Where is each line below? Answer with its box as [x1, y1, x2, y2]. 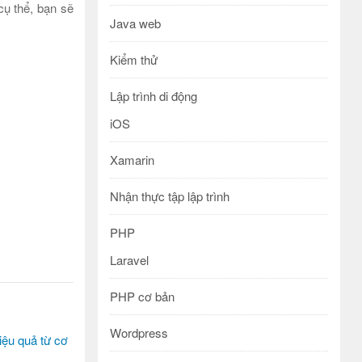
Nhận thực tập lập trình [110, 187, 229, 204]
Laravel [110, 251, 149, 268]
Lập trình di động [110, 87, 197, 104]
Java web [110, 15, 161, 32]
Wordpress [110, 324, 168, 341]
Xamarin [110, 151, 154, 168]
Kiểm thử [110, 51, 158, 68]
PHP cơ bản [110, 288, 175, 305]
